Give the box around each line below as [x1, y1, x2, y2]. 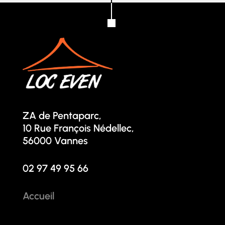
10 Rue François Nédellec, [22, 122, 134, 135]
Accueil [22, 190, 54, 202]
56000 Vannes [22, 135, 88, 147]
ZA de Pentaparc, [22, 109, 101, 122]
